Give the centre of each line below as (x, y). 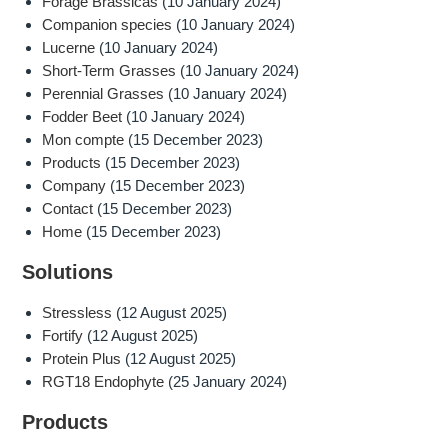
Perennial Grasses (103, 94)
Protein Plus (82, 359)
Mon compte (83, 140)
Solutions (68, 272)
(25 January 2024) (228, 382)
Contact (68, 209)
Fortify (63, 336)
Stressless (77, 313)
